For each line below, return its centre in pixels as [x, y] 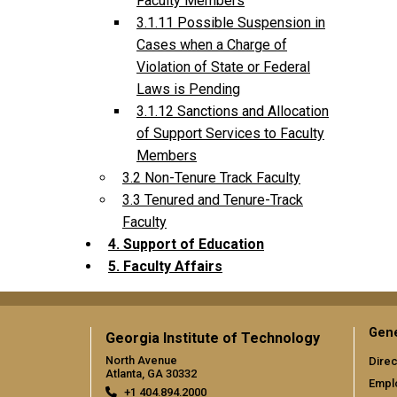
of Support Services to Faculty [230, 134]
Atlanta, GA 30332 [151, 374]
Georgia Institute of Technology [213, 339]
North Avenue [141, 361]
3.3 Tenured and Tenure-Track [213, 200]
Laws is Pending [188, 90]
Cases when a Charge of [212, 45]
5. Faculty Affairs [165, 267]
